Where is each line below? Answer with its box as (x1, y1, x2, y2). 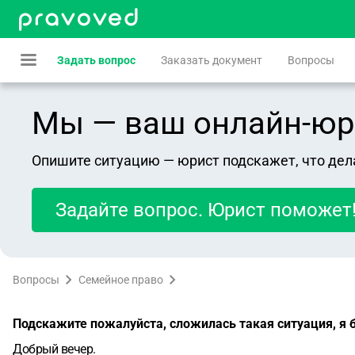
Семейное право (78, 273, 163, 286)
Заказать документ (161, 54, 262, 67)
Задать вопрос (57, 54, 136, 67)
